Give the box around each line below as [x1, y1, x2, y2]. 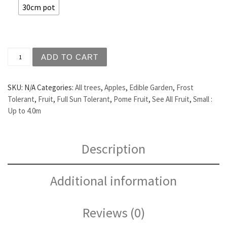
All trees [75, 83, 101, 93]
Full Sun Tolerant [57, 94, 110, 104]
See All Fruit [152, 94, 190, 104]
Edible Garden [129, 83, 173, 93]
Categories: [37, 83, 75, 93]
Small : [193, 94, 212, 104]
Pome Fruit [113, 94, 148, 104]
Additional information [50, 172, 177, 189]
